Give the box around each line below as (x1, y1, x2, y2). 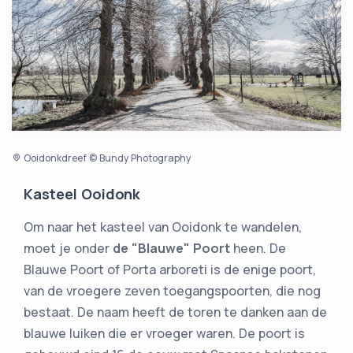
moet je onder (24, 240, 113, 258)
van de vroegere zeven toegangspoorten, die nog (24, 282, 321, 300)
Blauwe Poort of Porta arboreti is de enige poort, (24, 261, 316, 279)
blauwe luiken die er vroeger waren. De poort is (24, 325, 305, 343)
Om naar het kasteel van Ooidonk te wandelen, (24, 218, 302, 236)
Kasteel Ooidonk (24, 184, 140, 204)
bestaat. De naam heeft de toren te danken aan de (24, 303, 327, 321)
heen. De (230, 240, 286, 258)
